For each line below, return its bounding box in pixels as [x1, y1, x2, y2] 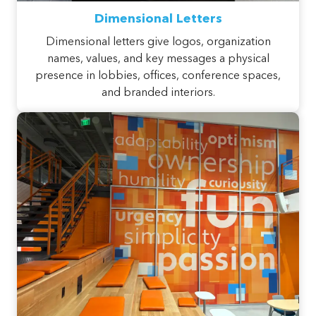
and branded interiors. [101, 87, 215, 99]
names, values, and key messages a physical [47, 54, 269, 66]
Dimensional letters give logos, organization [45, 37, 271, 49]
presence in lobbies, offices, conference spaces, [35, 71, 281, 83]
